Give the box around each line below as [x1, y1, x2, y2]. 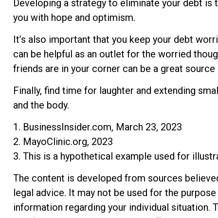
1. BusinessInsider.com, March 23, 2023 [13, 121, 182, 133]
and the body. [13, 99, 69, 111]
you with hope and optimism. [13, 11, 135, 23]
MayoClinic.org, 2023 [22, 135, 113, 147]
